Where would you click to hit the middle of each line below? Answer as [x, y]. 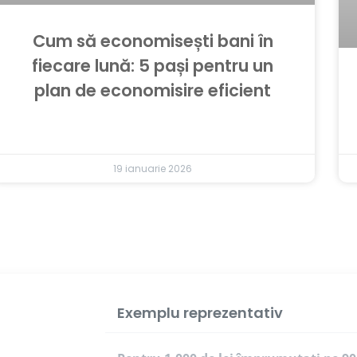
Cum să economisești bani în [153, 41]
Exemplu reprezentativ [200, 313]
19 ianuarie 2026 [153, 169]
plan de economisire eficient [153, 90]
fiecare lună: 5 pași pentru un [153, 65]
